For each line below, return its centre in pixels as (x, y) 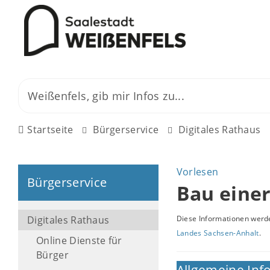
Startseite (50, 130)
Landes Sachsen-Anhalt (218, 233)
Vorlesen (197, 172)
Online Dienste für (79, 240)
